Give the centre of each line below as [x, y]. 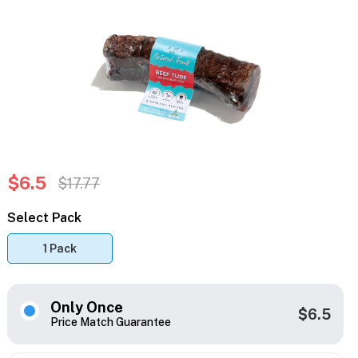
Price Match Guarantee [110, 322]
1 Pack [60, 249]
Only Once [86, 308]
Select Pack [44, 218]
